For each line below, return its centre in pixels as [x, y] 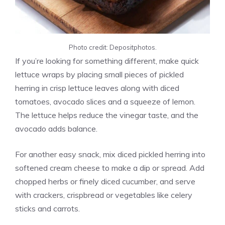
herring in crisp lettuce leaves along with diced [97, 88]
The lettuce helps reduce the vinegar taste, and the [107, 115]
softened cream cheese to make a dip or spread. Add [110, 167]
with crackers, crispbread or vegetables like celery [104, 195]
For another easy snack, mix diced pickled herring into [110, 154]
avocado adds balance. [56, 128]
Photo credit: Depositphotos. [113, 47]
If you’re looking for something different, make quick [107, 61]
